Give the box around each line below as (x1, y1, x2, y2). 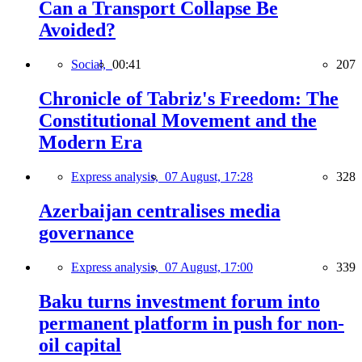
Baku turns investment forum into (39, 290, 320, 312)
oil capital (39, 334, 121, 356)
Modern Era (39, 131, 142, 153)
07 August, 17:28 (165, 169, 253, 183)
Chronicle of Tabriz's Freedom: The (39, 87, 339, 109)
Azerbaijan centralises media (39, 200, 280, 221)
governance (39, 221, 134, 243)
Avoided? (39, 19, 116, 41)
